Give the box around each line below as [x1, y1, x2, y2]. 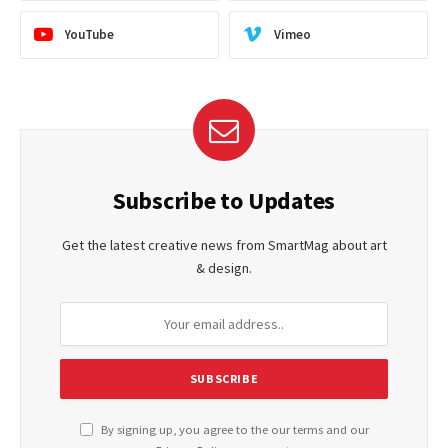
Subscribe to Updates [112, 184, 336, 216]
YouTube [65, 26, 114, 44]
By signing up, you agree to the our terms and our [97, 421, 369, 437]
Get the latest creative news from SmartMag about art [61, 235, 387, 254]
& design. [196, 258, 252, 277]
